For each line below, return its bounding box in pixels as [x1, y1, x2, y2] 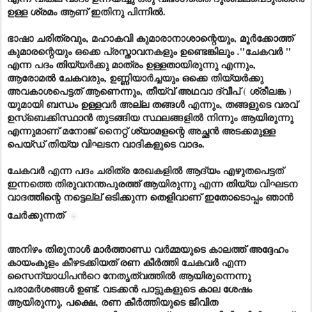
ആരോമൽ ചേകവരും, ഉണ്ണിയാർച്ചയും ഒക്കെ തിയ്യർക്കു [7, 70, 263, 85]
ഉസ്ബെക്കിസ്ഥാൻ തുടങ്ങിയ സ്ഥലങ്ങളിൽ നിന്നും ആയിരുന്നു [7, 110, 293, 125]
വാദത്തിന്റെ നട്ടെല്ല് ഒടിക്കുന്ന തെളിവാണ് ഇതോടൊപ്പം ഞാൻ [7, 189, 293, 204]
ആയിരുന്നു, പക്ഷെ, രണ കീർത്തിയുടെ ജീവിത [7, 294, 218, 309]
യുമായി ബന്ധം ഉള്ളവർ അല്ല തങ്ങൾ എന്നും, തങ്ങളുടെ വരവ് [7, 97, 297, 111]
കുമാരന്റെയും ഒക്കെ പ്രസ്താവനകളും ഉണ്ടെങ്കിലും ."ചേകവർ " [7, 44, 291, 58]
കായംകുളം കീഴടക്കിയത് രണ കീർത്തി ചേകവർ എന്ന [7, 254, 246, 270]
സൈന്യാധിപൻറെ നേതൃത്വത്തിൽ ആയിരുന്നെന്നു [7, 267, 251, 283]
